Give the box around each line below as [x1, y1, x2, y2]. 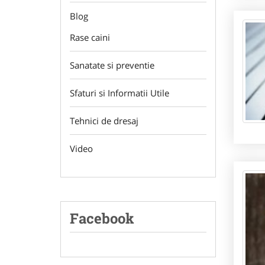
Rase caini [70, 31, 110, 43]
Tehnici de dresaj [70, 115, 138, 127]
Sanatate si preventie [70, 59, 154, 71]
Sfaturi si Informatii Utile [70, 87, 169, 99]
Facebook [70, 209, 134, 228]
